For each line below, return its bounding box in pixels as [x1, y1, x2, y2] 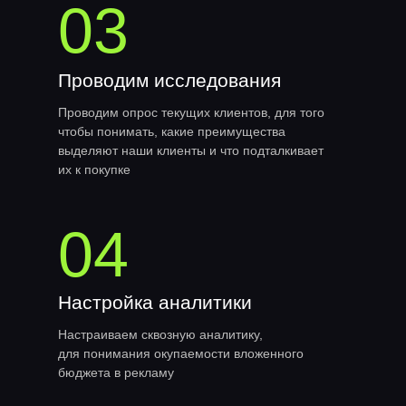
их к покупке [58, 162, 130, 177]
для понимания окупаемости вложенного [58, 346, 304, 361]
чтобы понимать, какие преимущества [58, 124, 285, 139]
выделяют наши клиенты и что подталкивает [58, 143, 324, 158]
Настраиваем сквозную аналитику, [58, 327, 263, 342]
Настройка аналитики [58, 292, 252, 313]
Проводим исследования [58, 70, 281, 91]
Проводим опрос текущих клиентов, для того [58, 105, 324, 120]
